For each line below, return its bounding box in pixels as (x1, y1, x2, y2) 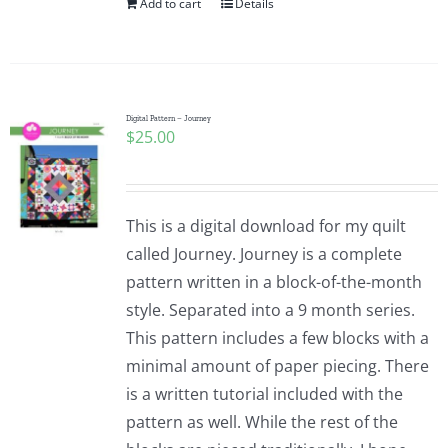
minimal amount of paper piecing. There (125, 355, 429, 377)
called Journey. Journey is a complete (125, 243, 402, 265)
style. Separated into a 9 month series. (125, 299, 415, 321)
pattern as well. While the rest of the (125, 411, 398, 433)
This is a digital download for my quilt (125, 215, 406, 237)
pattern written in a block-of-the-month (125, 271, 422, 293)
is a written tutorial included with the (125, 383, 403, 405)
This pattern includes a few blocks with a (125, 327, 429, 349)
